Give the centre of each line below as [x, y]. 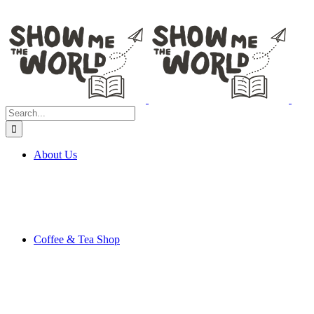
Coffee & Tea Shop [77, 239]
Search [20, 111]
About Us [55, 155]
